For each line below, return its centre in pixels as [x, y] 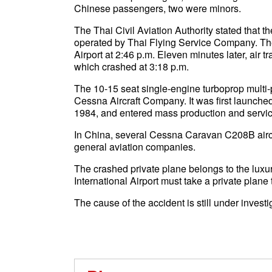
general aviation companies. [135, 147]
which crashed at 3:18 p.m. [131, 66]
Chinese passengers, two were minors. [158, 8]
